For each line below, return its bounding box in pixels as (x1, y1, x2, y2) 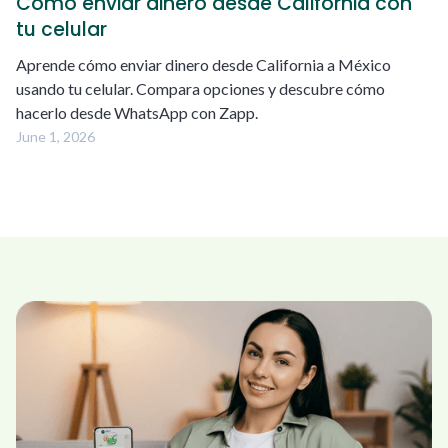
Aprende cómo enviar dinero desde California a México (16, 54, 391, 74)
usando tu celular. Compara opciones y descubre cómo (16, 78, 385, 98)
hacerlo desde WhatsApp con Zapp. (16, 102, 258, 122)
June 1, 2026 (16, 127, 95, 145)
